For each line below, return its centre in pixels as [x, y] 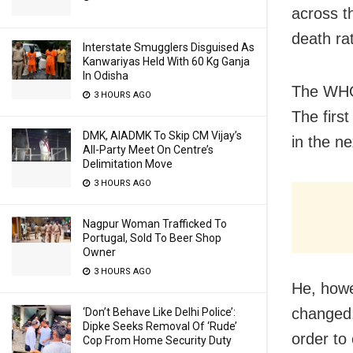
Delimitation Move [128, 164]
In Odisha [106, 76]
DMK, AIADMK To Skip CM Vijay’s [162, 136]
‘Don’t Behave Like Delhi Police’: [159, 312]
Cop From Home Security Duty [157, 340]
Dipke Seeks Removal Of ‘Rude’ [160, 326]
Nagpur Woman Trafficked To [155, 224]
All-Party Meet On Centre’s [148, 150]
